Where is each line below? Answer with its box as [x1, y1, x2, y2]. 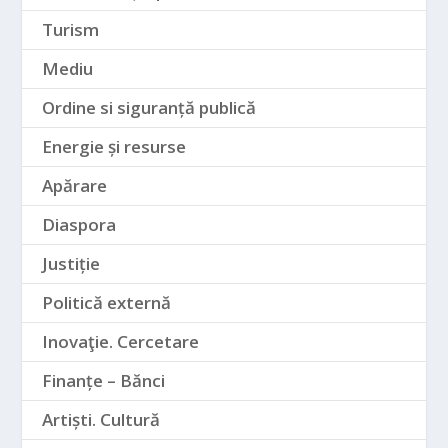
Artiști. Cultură [42, 407, 161, 431]
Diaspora [42, 212, 117, 236]
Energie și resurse [42, 134, 187, 158]
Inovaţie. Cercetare [42, 329, 200, 353]
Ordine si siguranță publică [42, 95, 257, 119]
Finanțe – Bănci [42, 368, 166, 392]
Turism [42, 17, 100, 41]
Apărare [42, 173, 108, 197]
